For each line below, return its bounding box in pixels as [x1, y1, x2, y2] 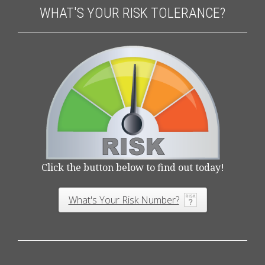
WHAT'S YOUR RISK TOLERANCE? [40, 5, 225, 22]
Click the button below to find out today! [41, 161, 224, 174]
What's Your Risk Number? [68, 193, 179, 207]
